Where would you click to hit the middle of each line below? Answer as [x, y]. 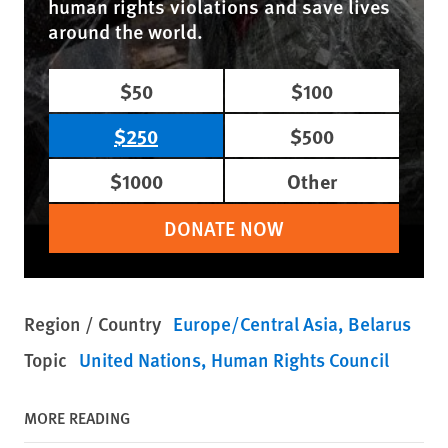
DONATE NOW [224, 228]
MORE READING [77, 417]
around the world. [125, 31]
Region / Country [92, 323]
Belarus [379, 323]
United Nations [140, 359]
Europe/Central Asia [255, 323]
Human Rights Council [300, 359]
